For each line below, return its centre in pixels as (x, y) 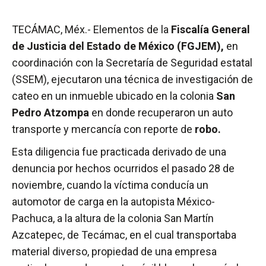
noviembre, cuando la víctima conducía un (110, 185)
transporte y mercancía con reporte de (103, 129)
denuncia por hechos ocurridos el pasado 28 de (123, 169)
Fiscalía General (209, 30)
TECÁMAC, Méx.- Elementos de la (90, 30)
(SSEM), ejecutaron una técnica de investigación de (132, 80)
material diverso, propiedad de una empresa (114, 252)
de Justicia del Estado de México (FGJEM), (118, 46)
